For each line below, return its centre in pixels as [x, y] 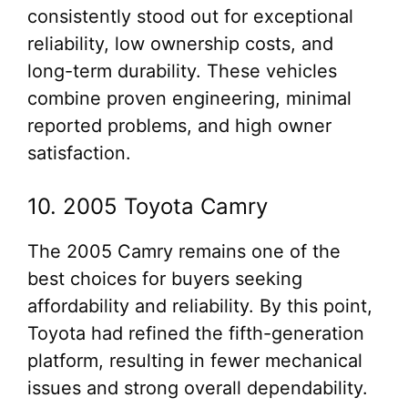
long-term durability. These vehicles [182, 71]
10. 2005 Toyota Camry [148, 206]
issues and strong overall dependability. [198, 388]
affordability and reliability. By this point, [200, 306]
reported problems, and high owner [179, 126]
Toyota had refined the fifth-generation [196, 333]
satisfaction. [79, 153]
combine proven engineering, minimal [189, 98]
